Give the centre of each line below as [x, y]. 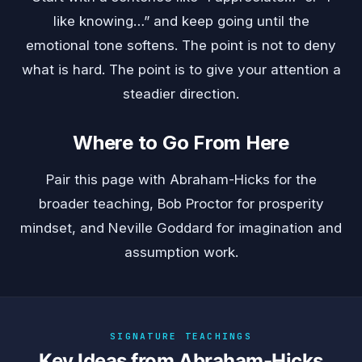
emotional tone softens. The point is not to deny [181, 46]
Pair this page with [107, 180]
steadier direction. [181, 94]
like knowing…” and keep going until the [181, 21]
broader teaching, [98, 204]
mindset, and [64, 228]
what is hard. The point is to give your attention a [181, 70]
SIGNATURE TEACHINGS [181, 337]
